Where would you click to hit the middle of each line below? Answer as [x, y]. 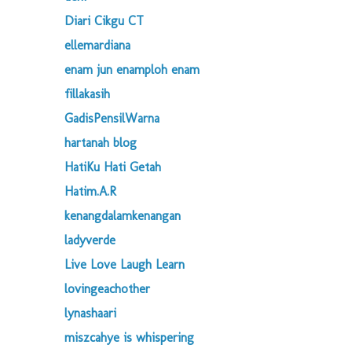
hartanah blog [101, 143]
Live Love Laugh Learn [125, 264]
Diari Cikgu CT [104, 21]
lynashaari [90, 313]
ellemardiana [97, 45]
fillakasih [87, 94]
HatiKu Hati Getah [113, 167]
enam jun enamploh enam [132, 70]
